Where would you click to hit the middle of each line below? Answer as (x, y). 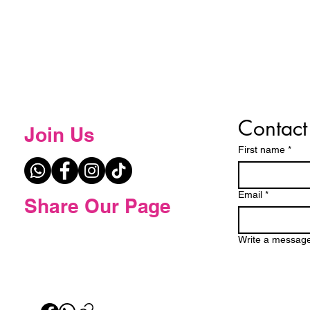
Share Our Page (98, 206)
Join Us (60, 135)
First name (262, 149)
